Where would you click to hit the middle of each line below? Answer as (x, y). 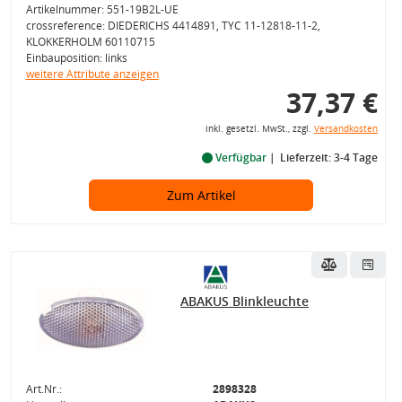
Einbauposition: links (76, 58)
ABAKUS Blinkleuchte (245, 301)
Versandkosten (345, 129)
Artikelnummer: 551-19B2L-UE (102, 9)
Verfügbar (240, 157)
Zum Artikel (201, 195)
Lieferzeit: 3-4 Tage (328, 157)
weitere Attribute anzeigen (92, 74)
